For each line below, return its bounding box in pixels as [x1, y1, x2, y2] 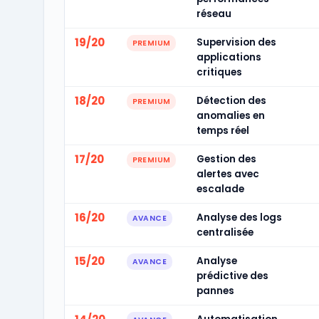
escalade [196, 182, 244, 196]
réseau [196, 7, 231, 21]
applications [196, 51, 261, 64]
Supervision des [196, 36, 276, 49]
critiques [196, 66, 242, 79]
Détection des [196, 94, 266, 108]
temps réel [196, 124, 249, 137]
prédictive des [196, 269, 268, 283]
